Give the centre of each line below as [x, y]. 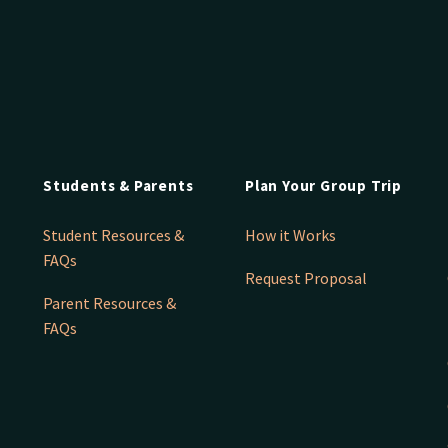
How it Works [290, 235]
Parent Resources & [109, 303]
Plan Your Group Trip [323, 186]
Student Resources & [113, 235]
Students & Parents [118, 186]
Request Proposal [306, 278]
